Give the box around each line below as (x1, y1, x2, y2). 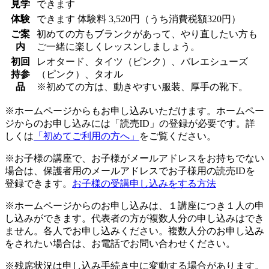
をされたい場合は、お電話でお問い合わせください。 (5, 238, 235, 249)
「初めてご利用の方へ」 (34, 130, 139, 141)
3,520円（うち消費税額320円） (106, 13, 243, 24)
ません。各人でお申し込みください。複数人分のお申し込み (5, 225, 264, 236)
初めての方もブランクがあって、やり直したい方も (37, 28, 258, 39)
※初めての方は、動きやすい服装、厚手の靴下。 (37, 81, 248, 92)
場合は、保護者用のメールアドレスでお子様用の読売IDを (5, 165, 255, 176)
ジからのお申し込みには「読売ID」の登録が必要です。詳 (5, 118, 255, 128)
